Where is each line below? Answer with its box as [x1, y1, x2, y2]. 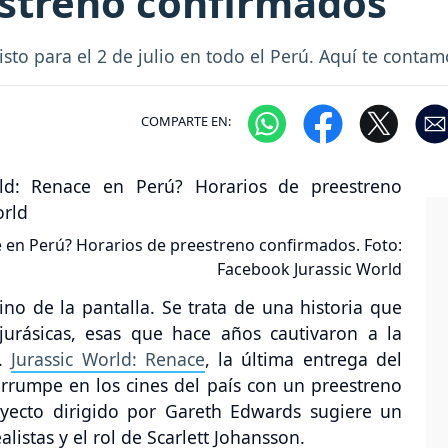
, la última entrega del [204, 346, 403, 371]
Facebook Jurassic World [217, 257, 402, 280]
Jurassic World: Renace [11, 346, 205, 371]
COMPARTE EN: [141, 112, 231, 131]
